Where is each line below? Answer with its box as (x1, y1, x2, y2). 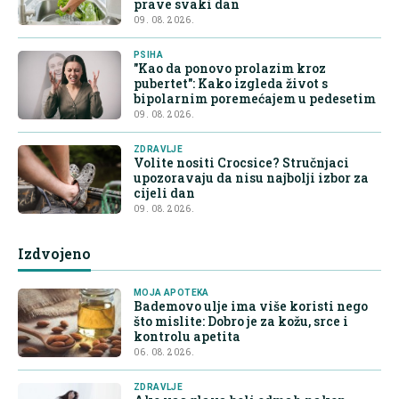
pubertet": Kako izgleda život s (134, 75, 328, 93)
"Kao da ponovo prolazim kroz (134, 60, 326, 77)
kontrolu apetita (134, 328, 240, 346)
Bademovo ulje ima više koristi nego (134, 297, 368, 315)
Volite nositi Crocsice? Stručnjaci (134, 154, 349, 172)
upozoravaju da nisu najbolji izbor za (134, 169, 369, 187)
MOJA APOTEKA (134, 288, 209, 298)
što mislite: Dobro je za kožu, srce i (134, 313, 348, 330)
